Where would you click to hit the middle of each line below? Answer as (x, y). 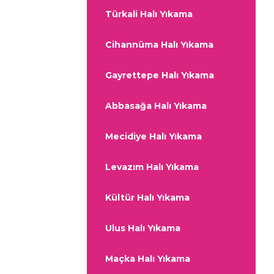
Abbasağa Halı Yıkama (156, 106)
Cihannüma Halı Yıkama (159, 45)
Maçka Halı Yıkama (148, 259)
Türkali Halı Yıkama (149, 14)
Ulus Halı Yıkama (143, 228)
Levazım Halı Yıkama (152, 167)
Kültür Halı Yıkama (147, 198)
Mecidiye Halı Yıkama (154, 137)
